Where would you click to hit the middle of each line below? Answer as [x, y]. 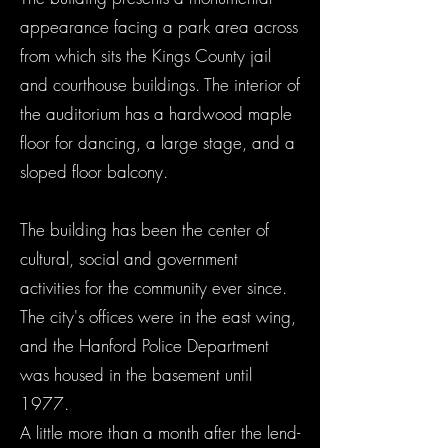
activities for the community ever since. [153, 287]
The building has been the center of [144, 229]
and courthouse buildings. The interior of [160, 84]
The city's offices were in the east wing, [158, 316]
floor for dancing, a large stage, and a [157, 142]
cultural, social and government [129, 258]
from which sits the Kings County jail [145, 55]
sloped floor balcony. [94, 171]
